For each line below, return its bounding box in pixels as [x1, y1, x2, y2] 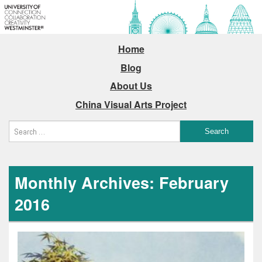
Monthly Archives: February [15, 171, 229, 194]
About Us [110, 79, 152, 93]
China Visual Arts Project [75, 97, 187, 111]
